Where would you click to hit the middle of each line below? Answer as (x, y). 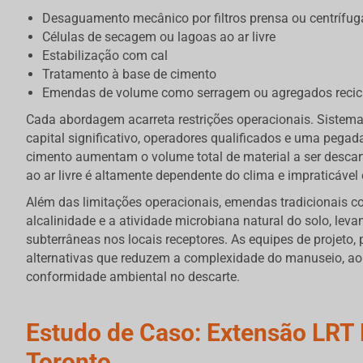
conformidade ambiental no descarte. (133, 277)
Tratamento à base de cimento (129, 75)
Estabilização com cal (105, 56)
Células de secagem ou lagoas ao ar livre (159, 37)
